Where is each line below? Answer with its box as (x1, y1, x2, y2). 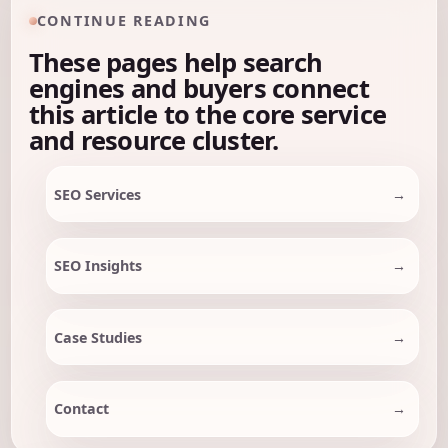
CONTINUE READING (36, 11, 212, 31)
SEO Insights (53, 256, 142, 276)
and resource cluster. (28, 123, 279, 158)
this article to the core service (28, 97, 387, 132)
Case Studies (53, 327, 142, 347)
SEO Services (53, 184, 141, 204)
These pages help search (28, 45, 323, 80)
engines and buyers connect (28, 71, 369, 106)
